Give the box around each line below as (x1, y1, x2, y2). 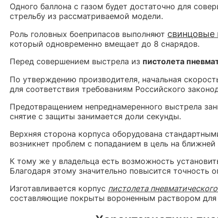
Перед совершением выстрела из (10, 56, 143, 66)
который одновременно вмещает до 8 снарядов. (10, 38, 200, 49)
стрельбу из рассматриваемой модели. (10, 11, 163, 21)
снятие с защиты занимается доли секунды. (10, 111, 181, 121)
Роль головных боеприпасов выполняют (10, 29, 167, 39)
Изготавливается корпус (10, 183, 108, 193)
